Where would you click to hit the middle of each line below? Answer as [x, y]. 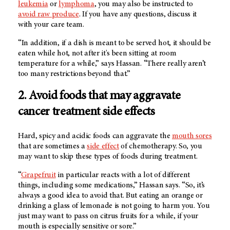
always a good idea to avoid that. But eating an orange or [110, 196]
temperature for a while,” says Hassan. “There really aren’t [112, 63]
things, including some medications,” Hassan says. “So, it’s [112, 186]
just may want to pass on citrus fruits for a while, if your [108, 216]
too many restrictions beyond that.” [74, 74]
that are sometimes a [53, 147]
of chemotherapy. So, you [160, 147]
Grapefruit [38, 175]
